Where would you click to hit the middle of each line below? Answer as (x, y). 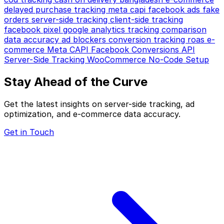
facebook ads (175, 9)
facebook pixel (33, 29)
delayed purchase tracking (56, 9)
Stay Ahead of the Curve (76, 81)
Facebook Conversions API (143, 49)
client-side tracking (146, 19)
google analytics (95, 29)
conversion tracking (148, 39)
